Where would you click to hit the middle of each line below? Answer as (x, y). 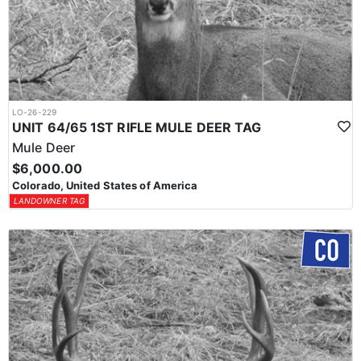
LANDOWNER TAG (49, 201)
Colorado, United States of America (105, 186)
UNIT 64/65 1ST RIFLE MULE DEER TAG (137, 128)
